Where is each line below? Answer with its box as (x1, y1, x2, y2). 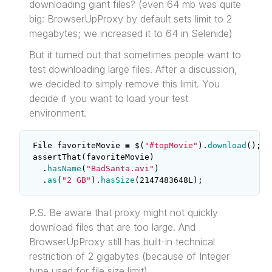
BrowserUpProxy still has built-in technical (29, 235, 216, 248)
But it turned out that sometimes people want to (29, 48, 242, 61)
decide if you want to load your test (29, 92, 189, 104)
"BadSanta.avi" (86, 163, 155, 173)
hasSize (101, 175, 135, 185)
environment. (29, 106, 87, 119)
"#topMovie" (144, 140, 199, 150)
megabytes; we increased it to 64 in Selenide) (29, 27, 233, 39)
